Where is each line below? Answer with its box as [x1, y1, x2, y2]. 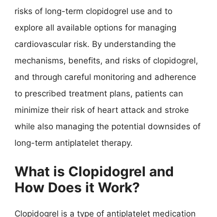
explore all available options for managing [15, 23, 176, 32]
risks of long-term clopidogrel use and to [15, 6, 172, 16]
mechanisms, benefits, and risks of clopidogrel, [15, 56, 198, 65]
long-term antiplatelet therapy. [15, 138, 133, 148]
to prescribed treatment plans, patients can [15, 89, 183, 98]
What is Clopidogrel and [15, 163, 174, 180]
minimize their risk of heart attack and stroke [15, 105, 189, 115]
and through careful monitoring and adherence [15, 72, 196, 82]
